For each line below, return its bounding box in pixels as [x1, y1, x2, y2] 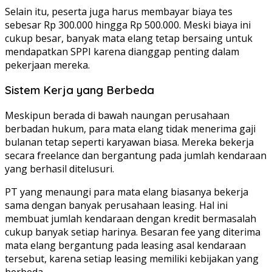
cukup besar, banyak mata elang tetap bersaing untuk [5, 31, 253, 45]
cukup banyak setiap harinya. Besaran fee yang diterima [5, 225, 260, 239]
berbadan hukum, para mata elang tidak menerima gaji [5, 122, 256, 136]
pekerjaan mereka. [5, 58, 90, 72]
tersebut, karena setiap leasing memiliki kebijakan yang [5, 252, 259, 266]
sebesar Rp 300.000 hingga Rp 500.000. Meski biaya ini [5, 18, 251, 32]
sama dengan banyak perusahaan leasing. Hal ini [5, 199, 228, 212]
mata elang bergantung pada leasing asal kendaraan [5, 239, 246, 253]
